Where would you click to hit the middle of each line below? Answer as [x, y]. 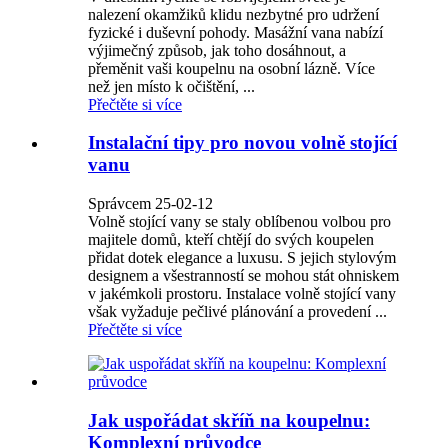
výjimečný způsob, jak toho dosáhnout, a [217, 50]
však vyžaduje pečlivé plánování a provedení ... [237, 312]
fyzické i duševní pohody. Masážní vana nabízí [235, 32]
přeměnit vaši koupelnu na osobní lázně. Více [231, 68]
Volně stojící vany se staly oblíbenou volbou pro [239, 222]
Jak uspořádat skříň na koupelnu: [229, 420]
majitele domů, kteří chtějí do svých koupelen [231, 240]
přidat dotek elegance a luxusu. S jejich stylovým [242, 258]
